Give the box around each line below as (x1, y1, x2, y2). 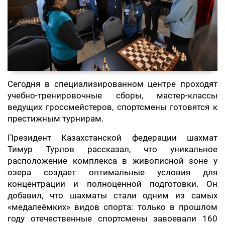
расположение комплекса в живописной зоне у (8, 156, 217, 166)
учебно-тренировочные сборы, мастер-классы (8, 90, 217, 100)
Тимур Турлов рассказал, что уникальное (8, 144, 217, 154)
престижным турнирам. (8, 114, 103, 124)
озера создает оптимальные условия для (8, 167, 217, 177)
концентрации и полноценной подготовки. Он (8, 179, 217, 189)
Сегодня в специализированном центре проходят (8, 79, 217, 89)
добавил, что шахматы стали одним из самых (8, 190, 217, 200)
